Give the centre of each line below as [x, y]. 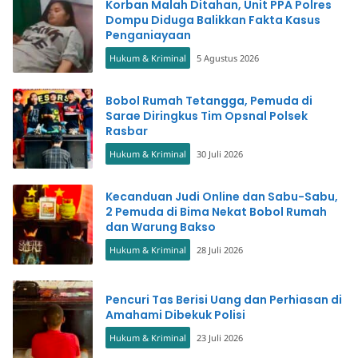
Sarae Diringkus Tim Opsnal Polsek [207, 115]
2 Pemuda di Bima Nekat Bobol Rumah [216, 211]
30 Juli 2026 [220, 153]
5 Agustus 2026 [228, 58]
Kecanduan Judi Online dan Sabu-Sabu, [222, 196]
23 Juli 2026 [220, 338]
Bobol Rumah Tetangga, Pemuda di [209, 100]
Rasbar [127, 131]
